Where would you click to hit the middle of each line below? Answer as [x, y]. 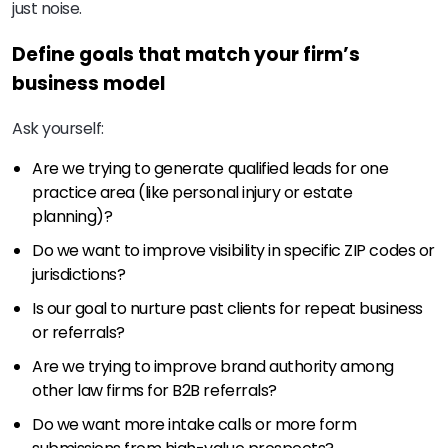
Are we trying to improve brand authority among [213, 366]
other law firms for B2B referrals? [154, 390]
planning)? [72, 216]
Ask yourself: [58, 128]
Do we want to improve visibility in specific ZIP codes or [233, 250]
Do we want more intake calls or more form [194, 424]
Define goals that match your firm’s [186, 55]
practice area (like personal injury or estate [192, 192]
